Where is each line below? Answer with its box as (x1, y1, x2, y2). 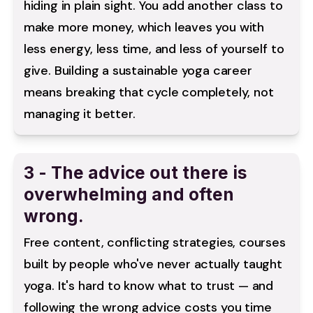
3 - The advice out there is (23, 162, 247, 184)
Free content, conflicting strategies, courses (23, 233, 286, 251)
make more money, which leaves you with (23, 19, 265, 36)
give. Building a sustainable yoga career (23, 62, 252, 80)
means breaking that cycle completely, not (23, 84, 274, 101)
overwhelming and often (23, 184, 234, 205)
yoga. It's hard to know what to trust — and (23, 277, 274, 294)
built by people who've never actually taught (23, 255, 282, 272)
